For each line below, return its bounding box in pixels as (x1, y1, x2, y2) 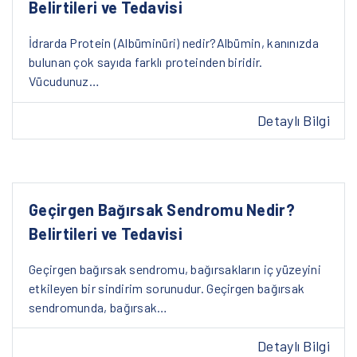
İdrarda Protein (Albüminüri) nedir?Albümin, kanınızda (29, 35, 319, 51)
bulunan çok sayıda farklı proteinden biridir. (29, 54, 263, 70)
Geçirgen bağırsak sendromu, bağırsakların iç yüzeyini (29, 261, 321, 277)
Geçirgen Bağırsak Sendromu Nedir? (29, 199, 295, 219)
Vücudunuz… (29, 73, 100, 89)
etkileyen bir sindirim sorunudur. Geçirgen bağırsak (29, 280, 305, 296)
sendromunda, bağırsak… (29, 299, 168, 315)
